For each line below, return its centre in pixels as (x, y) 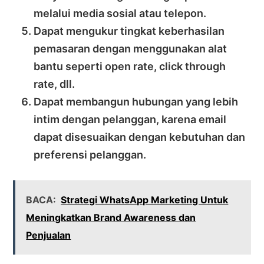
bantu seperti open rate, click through (130, 66)
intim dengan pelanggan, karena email (130, 119)
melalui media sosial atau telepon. (120, 13)
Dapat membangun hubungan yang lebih (136, 101)
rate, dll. (55, 84)
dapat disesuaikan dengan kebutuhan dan (140, 137)
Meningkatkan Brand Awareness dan (111, 217)
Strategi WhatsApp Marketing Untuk (145, 199)
